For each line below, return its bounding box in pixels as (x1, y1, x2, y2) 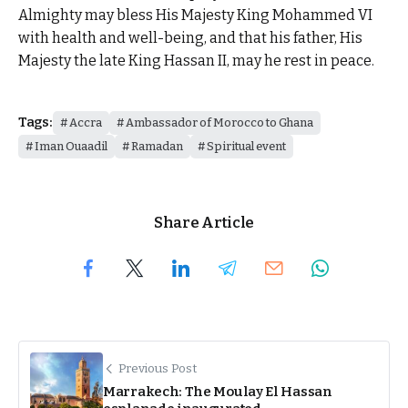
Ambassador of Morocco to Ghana (125, 115, 313, 129)
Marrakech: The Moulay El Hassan (103, 383, 332, 401)
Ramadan (131, 138, 183, 153)
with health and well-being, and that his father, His (18, 29, 362, 47)
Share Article (154, 213, 254, 231)
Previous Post (118, 361, 197, 377)
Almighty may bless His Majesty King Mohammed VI (18, 6, 372, 25)
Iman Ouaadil (35, 138, 107, 153)
